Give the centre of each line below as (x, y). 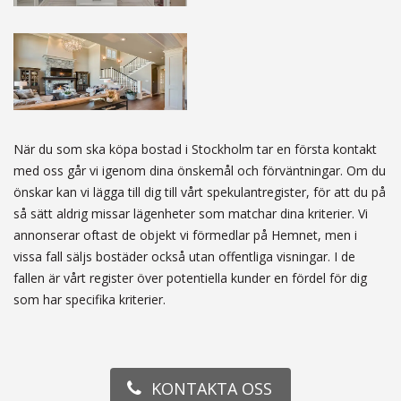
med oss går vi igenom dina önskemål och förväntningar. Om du (200, 171)
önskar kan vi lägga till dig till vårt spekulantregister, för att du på (200, 192)
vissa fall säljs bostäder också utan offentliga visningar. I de (184, 257)
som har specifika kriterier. (90, 300)
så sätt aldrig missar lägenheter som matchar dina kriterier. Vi (191, 214)
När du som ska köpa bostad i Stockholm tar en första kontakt (195, 149)
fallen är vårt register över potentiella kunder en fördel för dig (190, 278)
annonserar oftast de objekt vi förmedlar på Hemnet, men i (185, 235)
